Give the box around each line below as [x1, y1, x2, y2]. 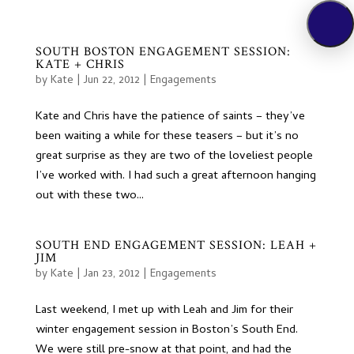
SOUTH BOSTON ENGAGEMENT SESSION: [35, 43, 291, 60]
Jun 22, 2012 [83, 72, 140, 90]
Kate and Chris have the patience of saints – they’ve [35, 107, 305, 126]
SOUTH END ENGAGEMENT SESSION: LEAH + [35, 237, 317, 254]
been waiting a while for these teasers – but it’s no [35, 127, 299, 146]
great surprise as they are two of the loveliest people [35, 147, 313, 166]
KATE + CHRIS [35, 56, 125, 73]
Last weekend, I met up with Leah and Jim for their [35, 301, 293, 320]
